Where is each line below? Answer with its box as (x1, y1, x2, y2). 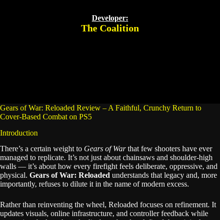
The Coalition (81, 22, 139, 33)
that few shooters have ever (126, 144, 212, 153)
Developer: (92, 13, 128, 22)
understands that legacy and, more (110, 171, 217, 180)
